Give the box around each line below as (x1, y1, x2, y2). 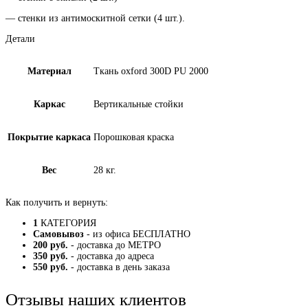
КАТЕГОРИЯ (38, 218, 96, 228)
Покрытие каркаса (8, 132, 91, 142)
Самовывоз (33, 229, 84, 239)
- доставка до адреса (68, 251, 154, 261)
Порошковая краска (93, 132, 174, 142)
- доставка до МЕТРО (68, 240, 161, 250)
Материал (27, 66, 71, 76)
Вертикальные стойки (93, 99, 184, 109)
